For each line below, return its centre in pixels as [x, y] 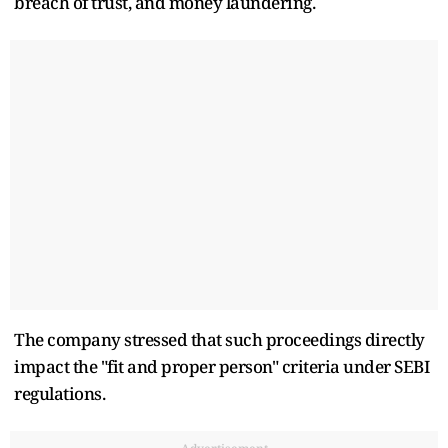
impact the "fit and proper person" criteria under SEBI [221, 366]
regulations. [59, 393]
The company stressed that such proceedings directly [219, 339]
